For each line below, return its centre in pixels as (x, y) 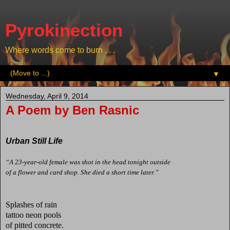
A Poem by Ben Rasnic (72, 110)
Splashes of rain (31, 204)
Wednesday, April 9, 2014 (47, 96)
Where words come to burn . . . (60, 50)
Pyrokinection (64, 30)
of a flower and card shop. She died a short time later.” (82, 172)
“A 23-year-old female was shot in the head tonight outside (88, 162)
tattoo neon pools (33, 215)
